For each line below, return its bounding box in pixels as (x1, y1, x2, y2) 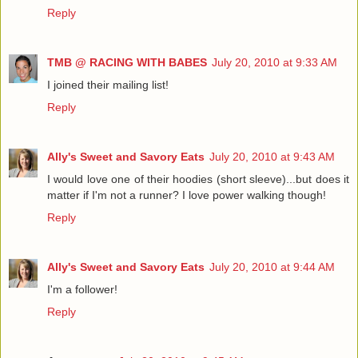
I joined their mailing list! (47, 78, 169, 91)
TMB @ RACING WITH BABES (47, 55, 207, 69)
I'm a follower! (47, 282, 117, 296)
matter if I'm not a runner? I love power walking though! (47, 188, 326, 201)
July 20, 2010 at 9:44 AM (209, 260, 335, 273)
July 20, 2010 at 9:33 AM (212, 55, 337, 69)
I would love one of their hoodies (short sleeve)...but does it (47, 172, 349, 185)
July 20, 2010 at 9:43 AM (209, 149, 335, 163)
